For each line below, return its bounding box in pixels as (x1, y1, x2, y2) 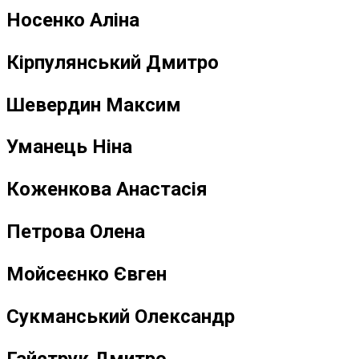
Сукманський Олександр (6, 305, 235, 329)
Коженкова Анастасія (6, 178, 208, 201)
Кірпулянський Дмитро (6, 50, 219, 74)
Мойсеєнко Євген (6, 263, 167, 286)
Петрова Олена (6, 220, 145, 244)
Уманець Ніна (6, 135, 132, 159)
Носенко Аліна (6, 8, 139, 31)
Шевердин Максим (6, 93, 181, 116)
